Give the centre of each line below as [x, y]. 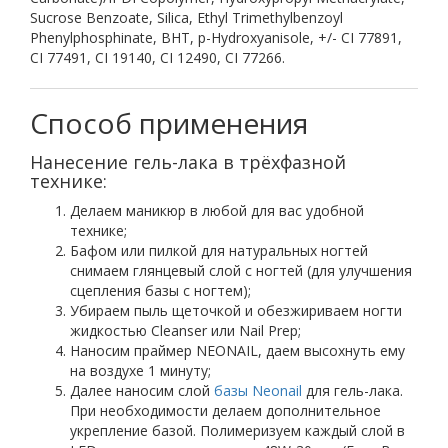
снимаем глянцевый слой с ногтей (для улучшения [241, 270]
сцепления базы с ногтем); [160, 290]
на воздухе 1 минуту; [140, 370]
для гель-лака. [352, 390]
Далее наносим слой [142, 390]
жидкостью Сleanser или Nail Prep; [185, 330]
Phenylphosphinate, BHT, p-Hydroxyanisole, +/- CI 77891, [216, 37]
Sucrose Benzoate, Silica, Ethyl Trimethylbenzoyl [186, 17]
